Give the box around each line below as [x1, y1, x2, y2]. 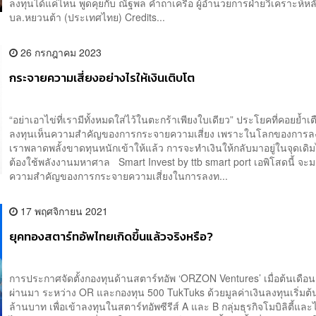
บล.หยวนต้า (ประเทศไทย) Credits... [9, 10, 166, 25]
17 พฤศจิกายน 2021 [18, 204, 109, 219]
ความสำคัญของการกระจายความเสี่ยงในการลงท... [9, 169, 229, 183]
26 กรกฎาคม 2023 [18, 45, 102, 60]
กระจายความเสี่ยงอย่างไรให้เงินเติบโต [9, 69, 195, 87]
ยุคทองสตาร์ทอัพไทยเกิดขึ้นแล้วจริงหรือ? [9, 228, 214, 246]
